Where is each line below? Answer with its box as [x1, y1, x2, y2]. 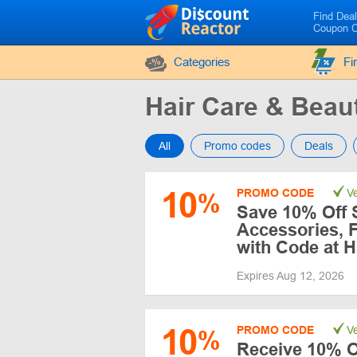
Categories [174, 55, 230, 69]
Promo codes [204, 139, 271, 152]
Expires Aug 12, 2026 [237, 269, 347, 282]
